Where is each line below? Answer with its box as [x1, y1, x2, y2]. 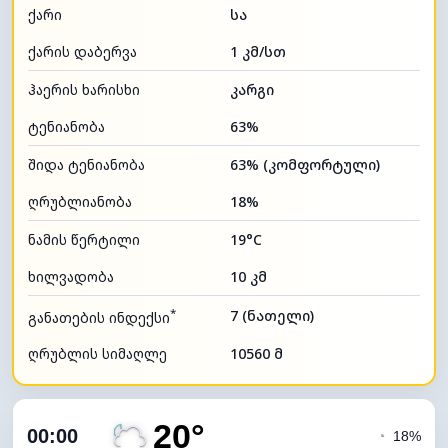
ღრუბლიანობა [28, 191, 132, 211]
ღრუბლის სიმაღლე [28, 344, 167, 364]
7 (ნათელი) [230, 305, 314, 325]
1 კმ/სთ [230, 41, 286, 61]
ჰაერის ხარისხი [28, 79, 140, 99]
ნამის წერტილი [28, 229, 140, 249]
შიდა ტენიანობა [28, 154, 145, 174]
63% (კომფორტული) [230, 154, 380, 174]
